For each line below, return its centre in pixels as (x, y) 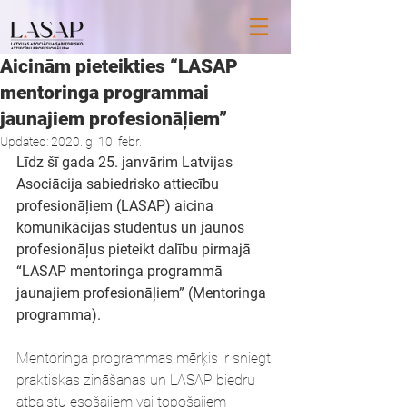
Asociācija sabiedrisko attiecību (119, 184)
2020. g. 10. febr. (96, 142)
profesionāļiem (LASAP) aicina (117, 206)
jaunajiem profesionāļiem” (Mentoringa (143, 293)
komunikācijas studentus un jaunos (132, 228)
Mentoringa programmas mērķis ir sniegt (145, 358)
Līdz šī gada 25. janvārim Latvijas (126, 162)
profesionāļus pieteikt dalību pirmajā (135, 249)
